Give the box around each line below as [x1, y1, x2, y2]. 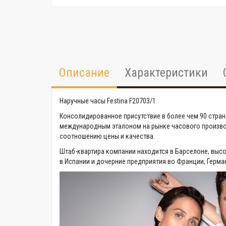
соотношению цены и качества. [60, 132, 155, 140]
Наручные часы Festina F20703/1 [60, 97, 156, 105]
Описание [59, 66, 109, 80]
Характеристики [125, 66, 208, 80]
